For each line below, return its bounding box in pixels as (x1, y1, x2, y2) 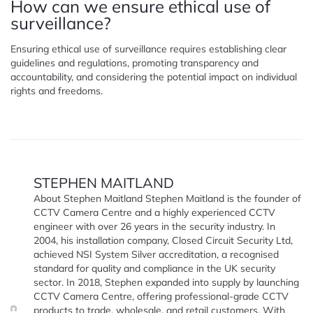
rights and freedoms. (10, 84, 103, 97)
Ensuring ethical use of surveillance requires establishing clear (10, 42, 286, 55)
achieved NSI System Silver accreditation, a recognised (34, 247, 279, 261)
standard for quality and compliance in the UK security (34, 261, 276, 275)
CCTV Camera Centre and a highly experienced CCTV (34, 205, 276, 219)
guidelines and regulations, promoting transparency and (10, 56, 259, 69)
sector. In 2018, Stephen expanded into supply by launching (34, 275, 300, 289)
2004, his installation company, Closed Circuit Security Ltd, (34, 233, 293, 247)
